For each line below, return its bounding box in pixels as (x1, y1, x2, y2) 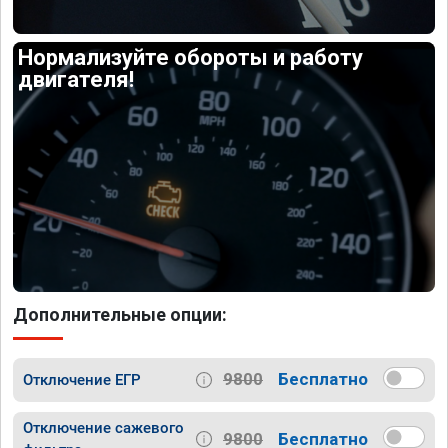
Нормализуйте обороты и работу (18, 45, 364, 71)
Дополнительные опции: (13, 303, 227, 325)
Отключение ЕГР (23, 370, 141, 389)
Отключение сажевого (23, 419, 184, 438)
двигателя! (18, 67, 135, 93)
